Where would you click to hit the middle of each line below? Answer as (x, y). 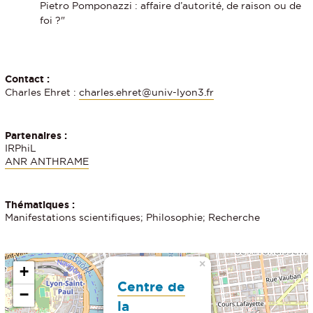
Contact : (27, 79)
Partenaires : (36, 135)
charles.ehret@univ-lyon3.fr (146, 92)
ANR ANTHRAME (47, 161)
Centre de (151, 286)
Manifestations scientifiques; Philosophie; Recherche (132, 217)
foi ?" (53, 20)
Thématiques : (40, 204)
